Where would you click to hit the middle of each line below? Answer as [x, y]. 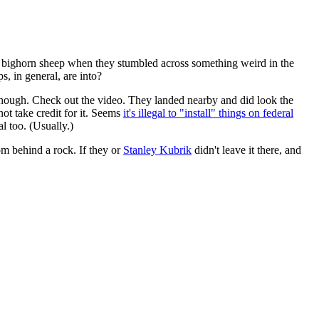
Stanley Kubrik [157, 150]
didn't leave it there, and [246, 150]
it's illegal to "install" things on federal [208, 113]
